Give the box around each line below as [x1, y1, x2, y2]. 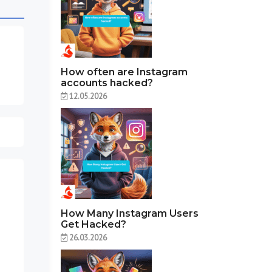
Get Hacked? [61, 218, 127, 230]
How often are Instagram [61, 66, 188, 78]
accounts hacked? [61, 76, 154, 89]
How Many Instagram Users [61, 207, 199, 219]
